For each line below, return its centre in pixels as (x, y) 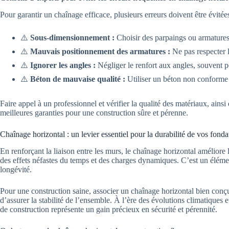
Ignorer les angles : (63, 65)
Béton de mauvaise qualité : (78, 79)
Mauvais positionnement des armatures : (100, 52)
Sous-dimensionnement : (72, 38)
